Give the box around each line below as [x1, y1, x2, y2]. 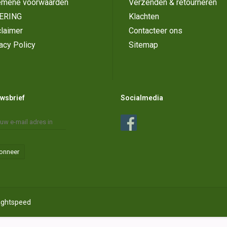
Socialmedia [121, 94, 163, 102]
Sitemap [129, 40, 158, 50]
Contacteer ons [129, 26, 182, 36]
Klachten [129, 12, 159, 22]
